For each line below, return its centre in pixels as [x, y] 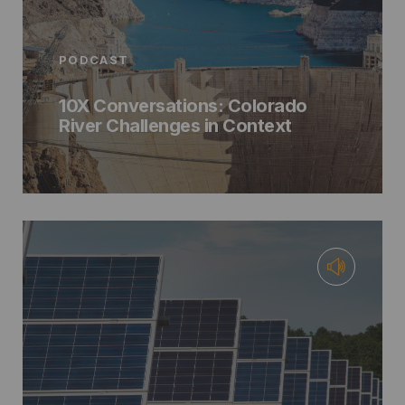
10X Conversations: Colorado [183, 105]
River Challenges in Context [175, 125]
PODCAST [94, 59]
